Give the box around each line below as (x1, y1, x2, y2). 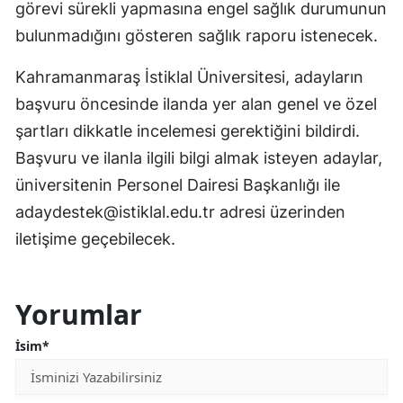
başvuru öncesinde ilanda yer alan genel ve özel (15, 94, 377, 113)
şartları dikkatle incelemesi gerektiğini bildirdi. (15, 121, 360, 140)
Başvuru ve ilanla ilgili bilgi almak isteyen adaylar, (15, 148, 382, 167)
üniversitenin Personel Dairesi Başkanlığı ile (15, 175, 340, 194)
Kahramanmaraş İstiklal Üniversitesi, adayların (15, 67, 363, 86)
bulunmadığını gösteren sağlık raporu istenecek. (15, 25, 378, 45)
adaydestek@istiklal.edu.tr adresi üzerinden (15, 201, 345, 221)
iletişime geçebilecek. (15, 228, 175, 248)
